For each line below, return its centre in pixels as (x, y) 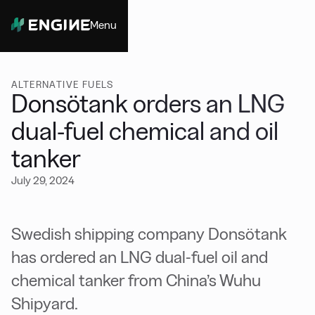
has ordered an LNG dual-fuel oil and (140, 257)
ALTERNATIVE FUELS (63, 84)
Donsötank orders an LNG (148, 104)
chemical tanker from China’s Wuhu (136, 280)
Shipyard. (45, 303)
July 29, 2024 (43, 180)
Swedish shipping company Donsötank (149, 234)
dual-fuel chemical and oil (145, 131)
